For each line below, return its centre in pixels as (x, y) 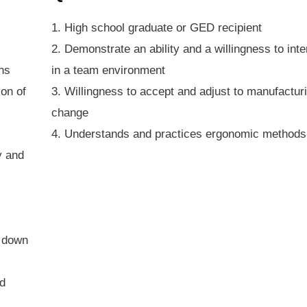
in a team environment (109, 71)
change (70, 113)
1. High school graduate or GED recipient (157, 28)
